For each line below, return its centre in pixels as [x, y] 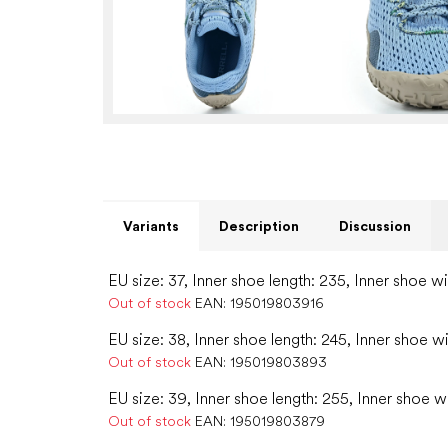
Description [259, 226]
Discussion [375, 226]
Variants [151, 226]
